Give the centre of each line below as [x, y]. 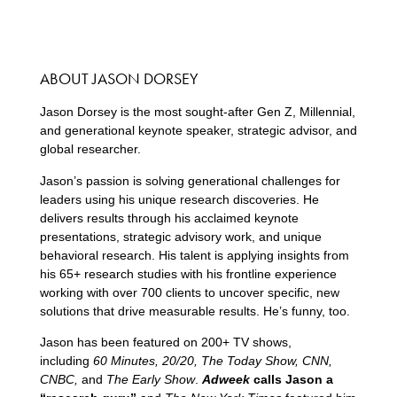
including [66, 361]
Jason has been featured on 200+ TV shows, [165, 343]
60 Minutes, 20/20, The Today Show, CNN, [212, 361]
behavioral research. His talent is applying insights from [194, 255]
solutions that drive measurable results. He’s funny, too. [195, 311]
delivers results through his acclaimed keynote [169, 218]
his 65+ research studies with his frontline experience [188, 273]
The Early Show [148, 380]
